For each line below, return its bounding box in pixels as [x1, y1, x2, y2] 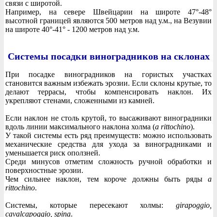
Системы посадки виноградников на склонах [7, 50, 210, 62]
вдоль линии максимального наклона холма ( [5, 122, 155, 131]
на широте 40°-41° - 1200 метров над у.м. [5, 25, 139, 34]
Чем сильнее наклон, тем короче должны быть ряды [5, 174, 208, 183]
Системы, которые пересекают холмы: [5, 201, 176, 209]
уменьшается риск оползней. [5, 148, 100, 157]
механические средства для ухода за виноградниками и [5, 139, 212, 148]
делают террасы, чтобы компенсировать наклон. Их [5, 87, 212, 96]
